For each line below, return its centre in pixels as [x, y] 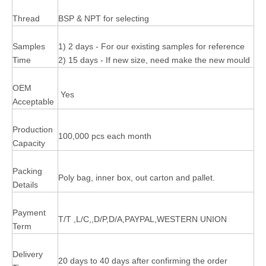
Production [33, 129]
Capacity [30, 143]
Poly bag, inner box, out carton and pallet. [138, 178]
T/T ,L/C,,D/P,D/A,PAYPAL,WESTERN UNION [142, 219]
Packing [27, 171]
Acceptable [33, 102]
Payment [29, 213]
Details [26, 185]
